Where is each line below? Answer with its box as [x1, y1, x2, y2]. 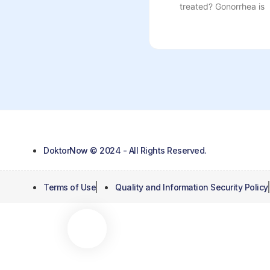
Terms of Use [43, 181, 96, 192]
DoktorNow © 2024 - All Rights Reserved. [43, 145, 207, 155]
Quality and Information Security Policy [115, 181, 268, 192]
